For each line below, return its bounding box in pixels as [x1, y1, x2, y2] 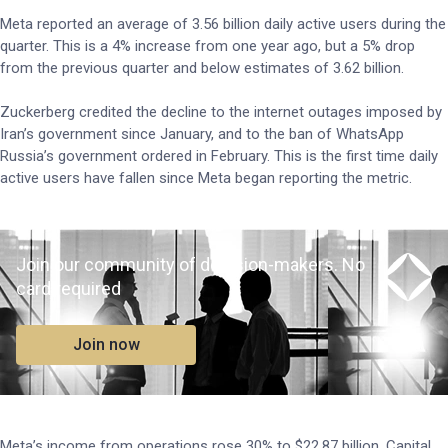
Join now [72, 335, 140, 354]
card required [16, 278, 121, 299]
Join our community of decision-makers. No [16, 254, 365, 275]
